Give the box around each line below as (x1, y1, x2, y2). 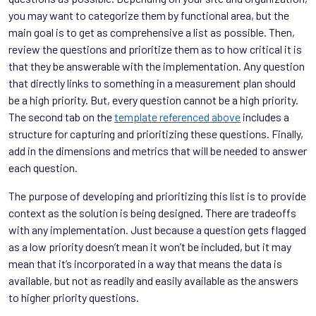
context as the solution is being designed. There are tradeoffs (8, 205, 296, 219)
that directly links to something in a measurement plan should (8, 75, 296, 90)
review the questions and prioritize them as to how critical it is (8, 42, 302, 56)
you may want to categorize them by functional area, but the (8, 8, 289, 22)
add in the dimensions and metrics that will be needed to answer (8, 143, 307, 157)
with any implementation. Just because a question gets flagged (8, 222, 306, 236)
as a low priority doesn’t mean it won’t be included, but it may (8, 239, 291, 253)
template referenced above (114, 109, 241, 123)
